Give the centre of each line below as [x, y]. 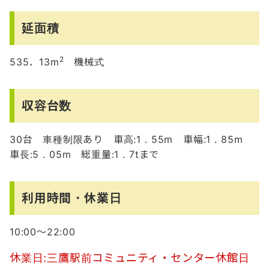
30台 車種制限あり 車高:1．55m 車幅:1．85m [131, 139]
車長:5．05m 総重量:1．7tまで [85, 154]
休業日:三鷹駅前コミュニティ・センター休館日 [130, 257]
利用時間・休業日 [72, 198]
